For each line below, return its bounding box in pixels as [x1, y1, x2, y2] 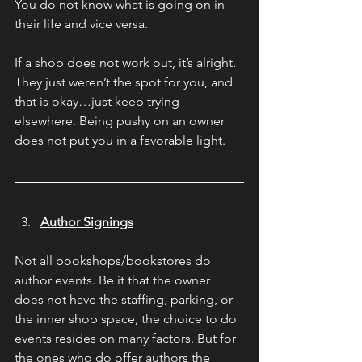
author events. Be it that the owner [15, 271, 213, 288]
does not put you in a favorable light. [15, 132, 225, 148]
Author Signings [40, 213, 133, 229]
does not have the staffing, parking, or [15, 291, 236, 307]
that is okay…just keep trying [15, 93, 183, 109]
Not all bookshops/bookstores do [15, 252, 214, 268]
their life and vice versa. [15, 15, 148, 32]
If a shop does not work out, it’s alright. [15, 54, 239, 70]
